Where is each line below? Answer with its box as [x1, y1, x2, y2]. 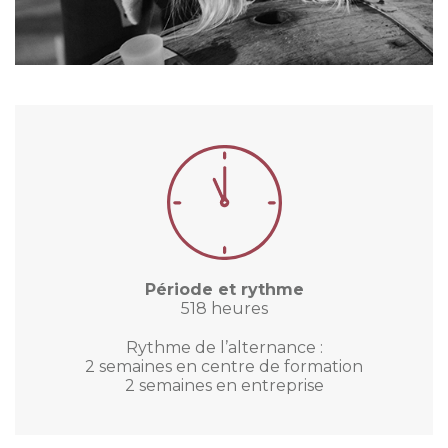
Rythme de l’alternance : [125, 338, 323, 357]
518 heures [180, 299, 268, 318]
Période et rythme [144, 280, 304, 299]
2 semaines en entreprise [124, 376, 324, 395]
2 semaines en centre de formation [85, 357, 363, 376]
